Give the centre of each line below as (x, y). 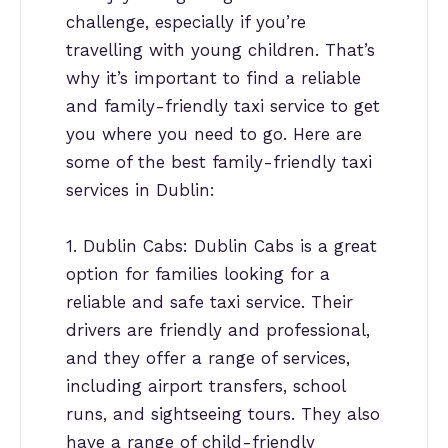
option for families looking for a (198, 273)
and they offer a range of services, (208, 357)
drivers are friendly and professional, (218, 329)
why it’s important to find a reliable (213, 78)
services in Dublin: (140, 190)
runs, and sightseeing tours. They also (223, 413)
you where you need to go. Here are (214, 134)
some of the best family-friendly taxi (219, 162)
